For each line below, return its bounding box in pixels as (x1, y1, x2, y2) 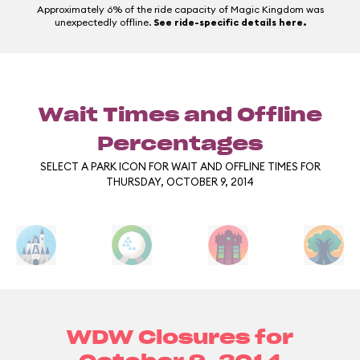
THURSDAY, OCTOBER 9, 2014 (106, 175, 254, 188)
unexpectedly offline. (54, 16, 153, 28)
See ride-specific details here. (153, 16, 306, 28)
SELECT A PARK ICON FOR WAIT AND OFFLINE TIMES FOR (39, 160, 321, 173)
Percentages (97, 135, 263, 154)
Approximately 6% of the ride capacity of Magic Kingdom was (36, 3, 324, 15)
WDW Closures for (67, 329, 293, 348)
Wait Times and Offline (38, 106, 322, 125)
